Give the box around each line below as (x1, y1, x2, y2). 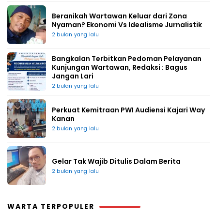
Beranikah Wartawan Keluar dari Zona (52, 11, 187, 21)
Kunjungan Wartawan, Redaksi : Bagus (52, 62, 187, 72)
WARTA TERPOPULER (7, 201, 94, 211)
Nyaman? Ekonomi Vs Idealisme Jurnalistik (52, 19, 202, 30)
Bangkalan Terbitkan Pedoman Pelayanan (52, 53, 201, 63)
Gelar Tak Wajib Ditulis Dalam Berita (52, 156, 181, 166)
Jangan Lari (52, 71, 93, 81)
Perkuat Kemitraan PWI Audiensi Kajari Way (52, 105, 205, 115)
